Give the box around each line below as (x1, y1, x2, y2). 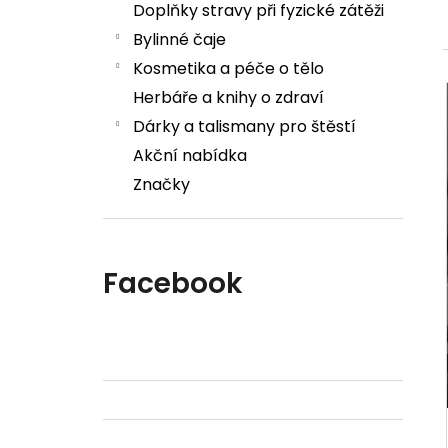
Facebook (103, 264, 243, 304)
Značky (133, 173, 190, 197)
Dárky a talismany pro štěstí (133, 115, 356, 139)
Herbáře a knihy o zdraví (133, 86, 324, 110)
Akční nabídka (133, 144, 247, 168)
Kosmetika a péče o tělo (133, 57, 324, 81)
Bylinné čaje (133, 28, 226, 52)
